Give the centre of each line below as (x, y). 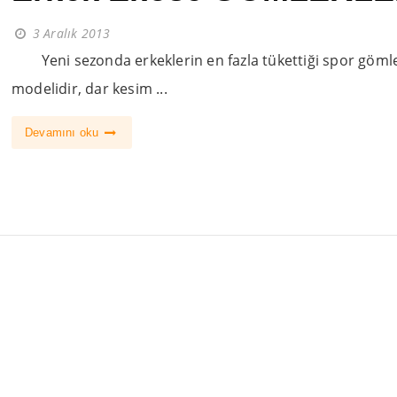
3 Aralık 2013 (71, 33)
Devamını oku (64, 132)
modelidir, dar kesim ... (90, 88)
